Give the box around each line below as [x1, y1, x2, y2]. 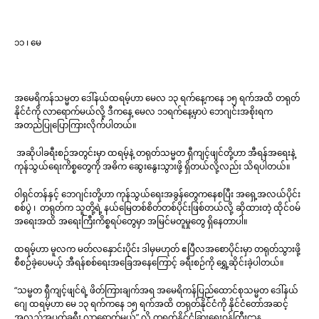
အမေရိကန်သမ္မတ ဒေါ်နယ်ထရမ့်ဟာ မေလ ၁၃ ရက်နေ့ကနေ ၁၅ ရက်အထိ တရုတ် [14, 91, 300, 104]
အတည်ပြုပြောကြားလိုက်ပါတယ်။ [14, 118, 137, 131]
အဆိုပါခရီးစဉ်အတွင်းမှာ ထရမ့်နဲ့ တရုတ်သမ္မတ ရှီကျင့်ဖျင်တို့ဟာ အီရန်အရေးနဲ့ [14, 146, 296, 159]
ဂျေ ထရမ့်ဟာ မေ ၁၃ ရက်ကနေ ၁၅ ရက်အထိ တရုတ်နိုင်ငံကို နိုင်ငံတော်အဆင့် [14, 297, 288, 310]
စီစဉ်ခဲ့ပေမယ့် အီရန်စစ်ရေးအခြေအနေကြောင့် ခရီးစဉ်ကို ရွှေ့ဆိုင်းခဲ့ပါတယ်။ [14, 256, 284, 268]
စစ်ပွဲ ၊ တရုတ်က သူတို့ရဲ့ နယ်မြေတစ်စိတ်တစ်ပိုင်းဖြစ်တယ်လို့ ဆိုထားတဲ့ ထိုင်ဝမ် [14, 201, 300, 214]
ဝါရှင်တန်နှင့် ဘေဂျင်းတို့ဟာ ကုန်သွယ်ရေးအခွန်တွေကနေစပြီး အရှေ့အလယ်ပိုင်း [14, 187, 300, 200]
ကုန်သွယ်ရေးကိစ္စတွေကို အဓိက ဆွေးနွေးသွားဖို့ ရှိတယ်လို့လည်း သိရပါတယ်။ [14, 159, 291, 172]
